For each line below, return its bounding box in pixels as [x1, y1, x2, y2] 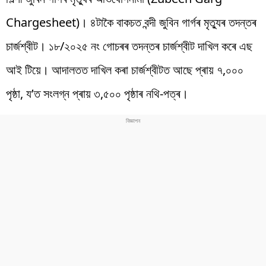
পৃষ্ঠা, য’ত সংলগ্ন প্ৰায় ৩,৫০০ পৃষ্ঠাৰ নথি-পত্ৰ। [6, 85, 188, 102]
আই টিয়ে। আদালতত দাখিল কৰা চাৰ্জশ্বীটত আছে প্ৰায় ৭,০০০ [6, 61, 243, 78]
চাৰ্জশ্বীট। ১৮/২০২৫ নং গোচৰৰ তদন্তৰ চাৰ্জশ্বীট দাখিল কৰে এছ [6, 37, 252, 54]
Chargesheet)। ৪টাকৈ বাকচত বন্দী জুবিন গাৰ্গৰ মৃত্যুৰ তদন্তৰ [6, 14, 256, 30]
